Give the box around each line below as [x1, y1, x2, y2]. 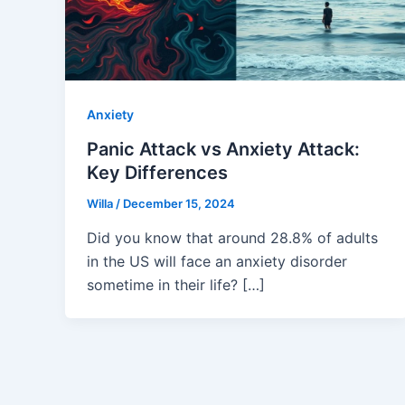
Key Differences [87, 162, 228, 184]
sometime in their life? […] [87, 275, 265, 294]
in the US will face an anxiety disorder [87, 251, 347, 270]
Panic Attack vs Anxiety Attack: [87, 138, 360, 161]
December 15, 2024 [123, 196, 235, 212]
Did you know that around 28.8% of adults [87, 228, 378, 247]
